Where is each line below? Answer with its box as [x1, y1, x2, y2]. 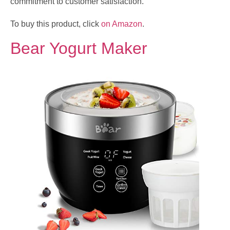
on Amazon [101, 19, 142, 28]
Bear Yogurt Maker [10, 39, 147, 58]
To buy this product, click [10, 19, 101, 28]
